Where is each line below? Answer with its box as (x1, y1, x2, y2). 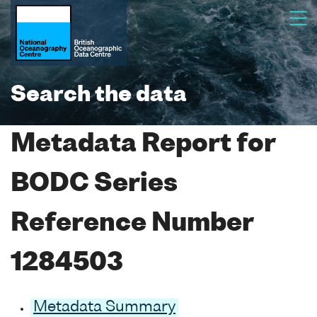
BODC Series (11, 172, 178, 197)
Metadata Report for (11, 132, 275, 157)
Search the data (11, 85, 187, 106)
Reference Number (11, 212, 253, 236)
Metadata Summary (33, 299, 175, 315)
